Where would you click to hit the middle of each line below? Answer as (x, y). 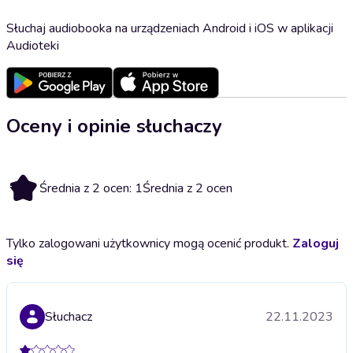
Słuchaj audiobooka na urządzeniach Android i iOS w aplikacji (170, 28)
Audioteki (33, 45)
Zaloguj (316, 243)
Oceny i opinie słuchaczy (114, 126)
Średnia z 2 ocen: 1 (91, 188)
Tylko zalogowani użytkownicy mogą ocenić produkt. (149, 243)
